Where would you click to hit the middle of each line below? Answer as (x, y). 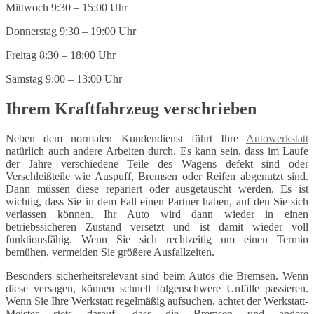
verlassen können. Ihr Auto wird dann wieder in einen (157, 214)
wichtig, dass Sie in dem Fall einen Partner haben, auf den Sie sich (157, 202)
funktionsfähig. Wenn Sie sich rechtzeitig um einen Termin (157, 240)
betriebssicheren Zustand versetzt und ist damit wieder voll (157, 227)
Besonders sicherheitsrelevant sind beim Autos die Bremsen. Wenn (157, 276)
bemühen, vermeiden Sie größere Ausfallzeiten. (110, 252)
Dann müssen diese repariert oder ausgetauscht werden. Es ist (157, 189)
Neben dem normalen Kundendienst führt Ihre (126, 139)
